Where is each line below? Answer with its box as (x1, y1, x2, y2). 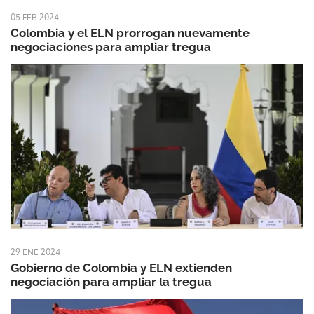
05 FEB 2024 (11, 11, 59, 22)
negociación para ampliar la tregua (11, 275, 212, 289)
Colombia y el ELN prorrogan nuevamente (11, 25, 250, 40)
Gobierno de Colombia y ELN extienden (11, 261, 232, 275)
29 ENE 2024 (11, 247, 60, 257)
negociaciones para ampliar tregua (11, 39, 211, 54)
